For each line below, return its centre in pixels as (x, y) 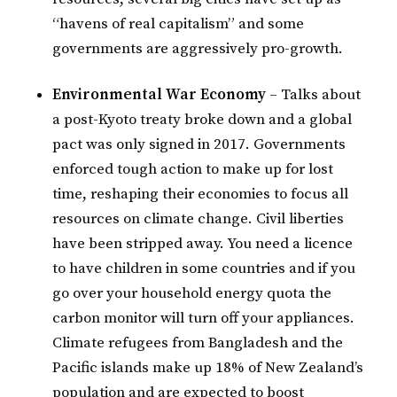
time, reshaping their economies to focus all (201, 194)
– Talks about (314, 94)
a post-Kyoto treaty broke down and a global (202, 119)
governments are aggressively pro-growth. (198, 48)
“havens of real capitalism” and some (179, 23)
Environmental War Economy (160, 94)
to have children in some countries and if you (204, 268)
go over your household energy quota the (192, 293)
